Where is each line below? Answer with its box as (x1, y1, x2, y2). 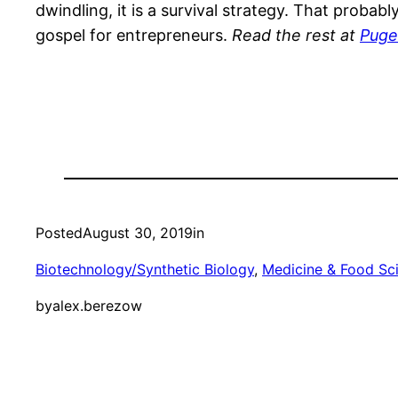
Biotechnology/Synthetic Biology (36, 260, 254, 279)
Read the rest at (232, 26, 360, 45)
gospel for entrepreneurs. (36, 26, 232, 45)
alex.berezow (52, 297, 142, 315)
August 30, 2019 (83, 224, 193, 243)
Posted (36, 224, 83, 243)
